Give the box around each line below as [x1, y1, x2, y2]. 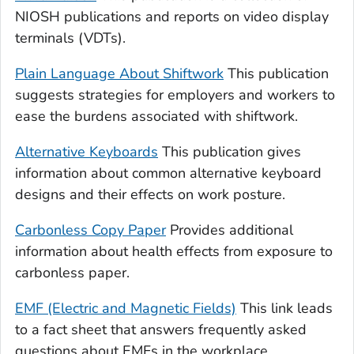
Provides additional [166, 220, 293, 240]
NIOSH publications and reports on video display [15, 7, 329, 27]
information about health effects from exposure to [15, 242, 333, 262]
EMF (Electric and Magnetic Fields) [15, 299, 236, 318]
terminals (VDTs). [15, 28, 126, 48]
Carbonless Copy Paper [15, 220, 166, 240]
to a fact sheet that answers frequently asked [15, 320, 307, 340]
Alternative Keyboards [15, 142, 158, 162]
